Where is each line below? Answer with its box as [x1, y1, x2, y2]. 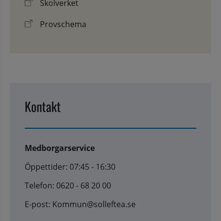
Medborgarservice [25, 142, 95, 153]
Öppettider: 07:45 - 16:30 [25, 161, 115, 172]
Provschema [40, 18, 86, 30]
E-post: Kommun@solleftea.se [25, 198, 136, 210]
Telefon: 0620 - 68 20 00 [25, 180, 111, 191]
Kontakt [25, 96, 61, 116]
